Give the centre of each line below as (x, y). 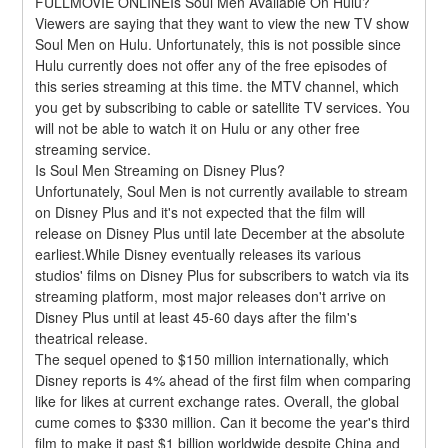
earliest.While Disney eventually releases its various (198, 253)
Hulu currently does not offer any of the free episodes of (211, 64)
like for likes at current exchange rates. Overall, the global (217, 400)
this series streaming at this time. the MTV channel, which (217, 85)
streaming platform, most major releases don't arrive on (211, 295)
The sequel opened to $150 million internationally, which (212, 358)
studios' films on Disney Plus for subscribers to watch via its (222, 274)
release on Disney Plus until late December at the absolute (220, 232)
